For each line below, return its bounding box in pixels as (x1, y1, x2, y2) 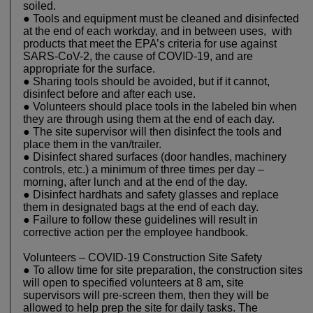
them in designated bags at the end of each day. (23, 201, 264, 214)
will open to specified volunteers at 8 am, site (23, 277, 247, 289)
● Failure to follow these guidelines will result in (23, 214, 258, 226)
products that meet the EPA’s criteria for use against (23, 38, 277, 50)
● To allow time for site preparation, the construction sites (23, 264, 303, 277)
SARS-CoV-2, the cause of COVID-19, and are (23, 50, 256, 63)
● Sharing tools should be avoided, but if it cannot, (23, 75, 270, 88)
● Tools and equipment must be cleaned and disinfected (23, 13, 299, 25)
